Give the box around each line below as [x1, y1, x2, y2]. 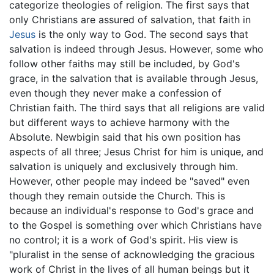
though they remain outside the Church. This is [9, 190, 225, 202]
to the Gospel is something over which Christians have [9, 219, 262, 232]
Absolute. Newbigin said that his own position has [9, 131, 240, 144]
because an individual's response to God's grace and [9, 204, 254, 217]
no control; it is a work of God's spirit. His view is [9, 234, 238, 246]
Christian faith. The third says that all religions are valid [9, 102, 265, 114]
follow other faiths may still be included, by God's [9, 57, 240, 70]
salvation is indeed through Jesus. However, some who [9, 43, 264, 56]
